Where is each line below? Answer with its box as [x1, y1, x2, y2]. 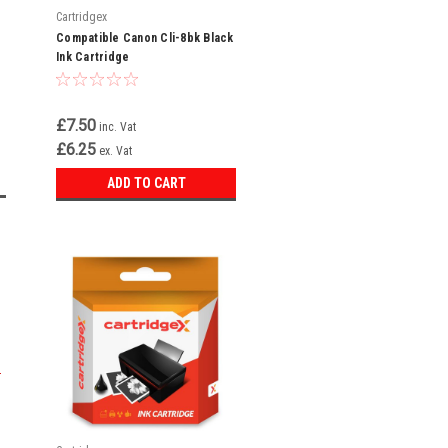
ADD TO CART [106, 175, 186, 191]
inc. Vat [99, 120, 136, 134]
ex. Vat [99, 144, 132, 158]
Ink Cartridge [56, 50, 130, 64]
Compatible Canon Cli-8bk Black [56, 31, 234, 45]
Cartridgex [56, 10, 107, 24]
